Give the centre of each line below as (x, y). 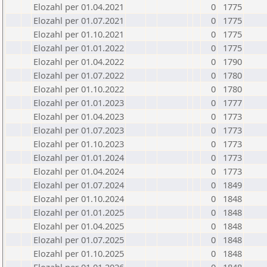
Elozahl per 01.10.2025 (79, 253)
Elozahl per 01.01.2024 (79, 157)
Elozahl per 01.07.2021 (79, 20)
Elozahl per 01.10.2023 (79, 144)
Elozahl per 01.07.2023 (79, 130)
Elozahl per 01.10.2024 (79, 198)
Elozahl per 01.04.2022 (79, 61)
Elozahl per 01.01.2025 (79, 212)
